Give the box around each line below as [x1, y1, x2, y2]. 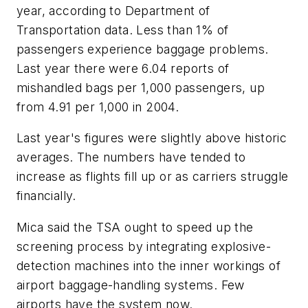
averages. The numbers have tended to [16, 150, 246, 165]
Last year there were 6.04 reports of [16, 60, 230, 76]
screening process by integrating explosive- [16, 239, 272, 254]
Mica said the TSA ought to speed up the [16, 219, 254, 234]
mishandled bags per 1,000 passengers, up [16, 80, 265, 95]
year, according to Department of [16, 3, 210, 18]
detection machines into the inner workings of [16, 258, 280, 273]
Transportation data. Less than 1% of [16, 22, 229, 37]
